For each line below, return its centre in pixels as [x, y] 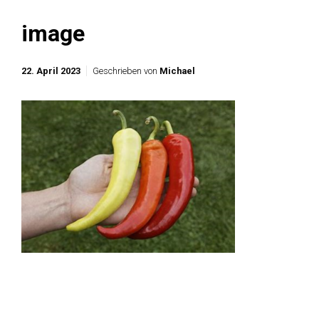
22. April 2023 [51, 71]
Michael [177, 71]
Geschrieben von [126, 71]
